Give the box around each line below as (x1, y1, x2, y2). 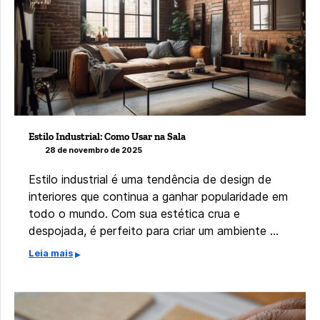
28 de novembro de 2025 (45, 145, 142, 155)
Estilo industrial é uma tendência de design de (29, 171, 271, 186)
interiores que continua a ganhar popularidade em (29, 189, 288, 204)
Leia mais (29, 247, 73, 259)
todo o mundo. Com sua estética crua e (29, 206, 240, 221)
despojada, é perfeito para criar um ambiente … (29, 223, 279, 238)
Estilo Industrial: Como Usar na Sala (29, 131, 186, 144)
